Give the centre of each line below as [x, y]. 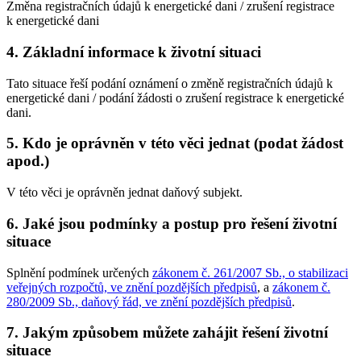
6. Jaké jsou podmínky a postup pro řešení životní [172, 223]
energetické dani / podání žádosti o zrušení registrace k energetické [175, 98]
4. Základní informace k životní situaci [134, 52]
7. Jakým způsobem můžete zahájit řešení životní [167, 333]
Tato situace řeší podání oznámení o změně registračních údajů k [170, 83]
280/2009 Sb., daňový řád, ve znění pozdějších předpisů [149, 301]
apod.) [28, 161]
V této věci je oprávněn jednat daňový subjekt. [124, 193]
